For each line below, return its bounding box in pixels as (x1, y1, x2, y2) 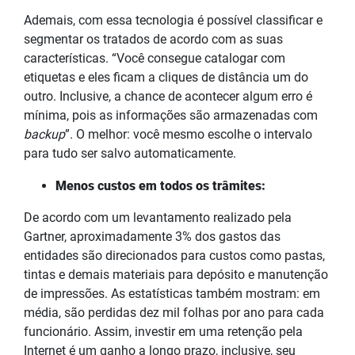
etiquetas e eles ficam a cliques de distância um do (24, 69, 308, 85)
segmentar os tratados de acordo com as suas (24, 31, 283, 47)
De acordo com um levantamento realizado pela (24, 209, 292, 225)
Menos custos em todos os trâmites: (55, 177, 265, 193)
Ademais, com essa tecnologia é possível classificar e (24, 12, 323, 28)
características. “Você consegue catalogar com (24, 50, 285, 66)
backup (24, 126, 65, 142)
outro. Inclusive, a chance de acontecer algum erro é (24, 88, 312, 104)
